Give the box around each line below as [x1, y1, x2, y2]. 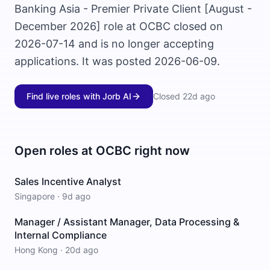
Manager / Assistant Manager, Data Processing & [14, 216, 239, 228]
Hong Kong [14, 245, 58, 255]
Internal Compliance [14, 229, 107, 241]
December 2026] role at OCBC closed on [14, 20, 223, 33]
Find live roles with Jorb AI [27, 91, 131, 101]
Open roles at [14, 143, 96, 158]
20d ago [65, 245, 98, 255]
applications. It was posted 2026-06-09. [14, 55, 220, 67]
